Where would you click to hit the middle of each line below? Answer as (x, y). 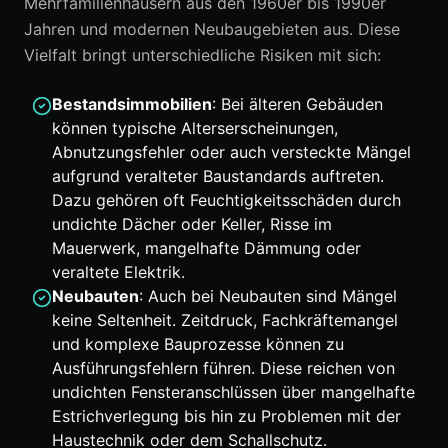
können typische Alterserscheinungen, (195, 128)
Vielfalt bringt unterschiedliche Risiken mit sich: (202, 55)
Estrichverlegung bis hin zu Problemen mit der (226, 416)
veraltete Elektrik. (118, 272)
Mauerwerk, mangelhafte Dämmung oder (206, 248)
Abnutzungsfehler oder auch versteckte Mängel (231, 152)
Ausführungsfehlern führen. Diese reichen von (223, 368)
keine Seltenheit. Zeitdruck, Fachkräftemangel (225, 320)
